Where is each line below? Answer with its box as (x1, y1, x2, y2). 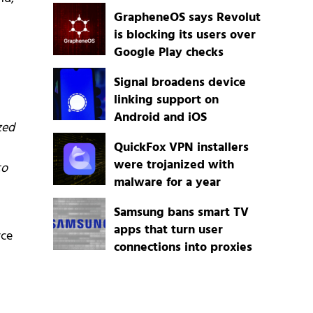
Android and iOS (113, 108, 207, 129)
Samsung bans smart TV (113, 203, 249, 224)
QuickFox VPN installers (113, 138, 249, 159)
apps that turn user (113, 220, 223, 241)
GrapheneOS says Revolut (113, 8, 261, 29)
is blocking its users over (113, 25, 256, 46)
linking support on (113, 90, 219, 111)
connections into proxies (113, 238, 252, 259)
